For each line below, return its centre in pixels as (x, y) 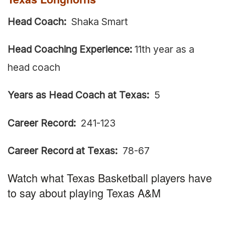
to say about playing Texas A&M (84, 193)
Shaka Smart (97, 22)
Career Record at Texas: (63, 150)
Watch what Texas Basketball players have (110, 178)
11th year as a (163, 49)
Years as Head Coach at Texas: (78, 95)
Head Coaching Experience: (70, 49)
